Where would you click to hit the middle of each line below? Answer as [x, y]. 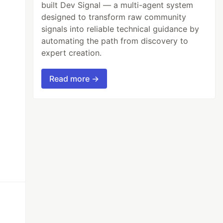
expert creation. [72, 53]
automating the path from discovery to [115, 41]
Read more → [74, 78]
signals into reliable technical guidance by [120, 29]
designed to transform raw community [114, 17]
